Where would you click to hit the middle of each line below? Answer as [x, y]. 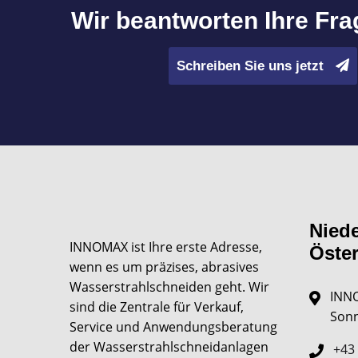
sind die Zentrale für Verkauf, [157, 307]
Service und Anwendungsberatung [173, 327]
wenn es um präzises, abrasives [164, 267]
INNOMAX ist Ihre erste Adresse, [166, 247]
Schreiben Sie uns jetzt [252, 66]
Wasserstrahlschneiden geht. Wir [169, 287]
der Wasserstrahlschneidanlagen [169, 347]
